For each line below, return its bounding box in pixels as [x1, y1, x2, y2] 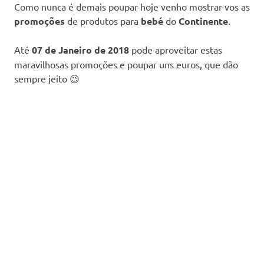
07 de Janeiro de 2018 [32, 43, 129, 56]
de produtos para [65, 14, 141, 27]
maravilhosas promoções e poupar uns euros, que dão [14, 58, 238, 70]
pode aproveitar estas [129, 43, 222, 55]
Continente [176, 14, 228, 27]
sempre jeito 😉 [14, 72, 80, 84]
